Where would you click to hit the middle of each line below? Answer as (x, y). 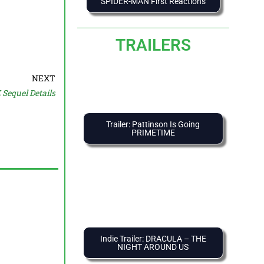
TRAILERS (153, 45)
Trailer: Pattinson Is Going (153, 125)
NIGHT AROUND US (153, 247)
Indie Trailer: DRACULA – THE (153, 239)
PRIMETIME (153, 133)
